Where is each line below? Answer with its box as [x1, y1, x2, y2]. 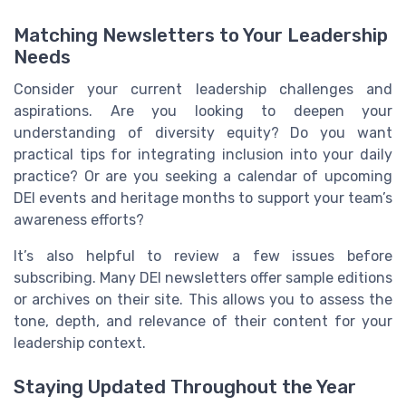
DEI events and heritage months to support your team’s [14, 188, 392, 207]
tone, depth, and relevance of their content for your [14, 312, 392, 330]
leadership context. [14, 333, 146, 352]
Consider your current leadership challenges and [14, 80, 392, 98]
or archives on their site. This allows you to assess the [14, 290, 392, 308]
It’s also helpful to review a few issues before [14, 246, 392, 265]
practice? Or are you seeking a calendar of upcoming [14, 167, 392, 185]
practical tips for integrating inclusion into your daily [14, 145, 392, 163]
